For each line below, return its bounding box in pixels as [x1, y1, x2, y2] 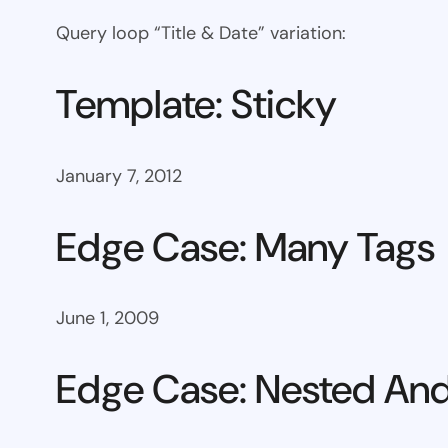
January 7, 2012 [56, 163, 182, 188]
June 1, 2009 [56, 306, 159, 331]
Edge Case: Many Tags [56, 220, 435, 273]
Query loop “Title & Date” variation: [56, 21, 346, 46]
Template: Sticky [56, 78, 337, 131]
